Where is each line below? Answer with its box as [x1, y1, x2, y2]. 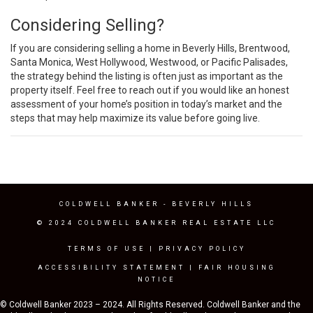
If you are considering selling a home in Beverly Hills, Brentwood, [10, 42, 290, 54]
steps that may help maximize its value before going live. [10, 112, 260, 124]
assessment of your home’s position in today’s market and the [10, 98, 282, 110]
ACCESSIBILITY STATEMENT [37, 264, 185, 272]
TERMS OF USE [67, 245, 145, 253]
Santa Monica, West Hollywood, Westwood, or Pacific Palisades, [10, 56, 288, 68]
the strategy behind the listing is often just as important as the [10, 70, 283, 82]
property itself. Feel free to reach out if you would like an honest [10, 84, 289, 96]
